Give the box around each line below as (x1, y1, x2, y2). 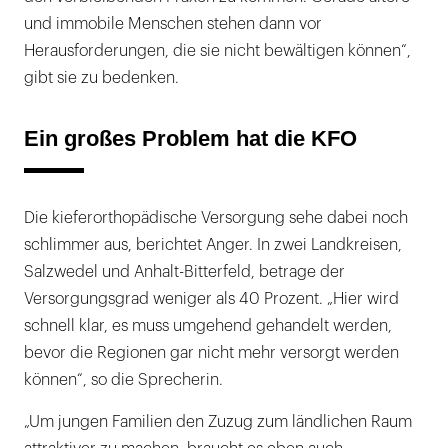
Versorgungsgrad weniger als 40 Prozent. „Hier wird (24, 290, 399, 307)
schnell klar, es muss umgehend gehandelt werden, (24, 317, 392, 334)
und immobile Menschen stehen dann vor (24, 15, 322, 32)
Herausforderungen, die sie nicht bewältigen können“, (24, 42, 411, 59)
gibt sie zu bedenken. (24, 69, 179, 86)
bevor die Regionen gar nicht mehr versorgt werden (24, 344, 399, 361)
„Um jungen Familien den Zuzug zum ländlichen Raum (24, 413, 412, 430)
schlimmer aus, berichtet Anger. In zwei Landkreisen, (24, 236, 402, 253)
